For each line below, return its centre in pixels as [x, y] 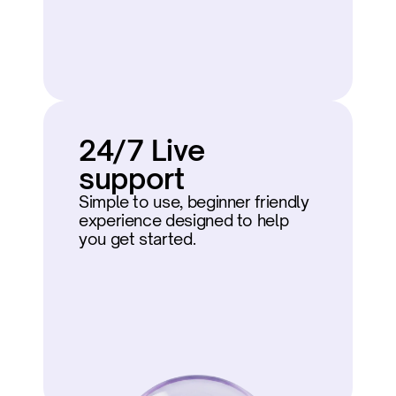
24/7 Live [142, 150]
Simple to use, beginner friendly [194, 202]
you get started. [137, 239]
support [131, 179]
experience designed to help [183, 220]
